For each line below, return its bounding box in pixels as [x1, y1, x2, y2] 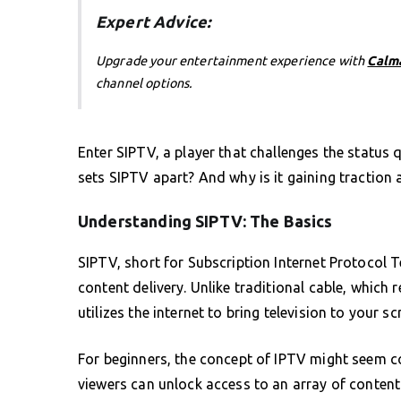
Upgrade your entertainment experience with [96, 53, 368, 68]
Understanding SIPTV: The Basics [78, 211, 333, 230]
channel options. [96, 75, 193, 90]
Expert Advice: [96, 12, 211, 30]
